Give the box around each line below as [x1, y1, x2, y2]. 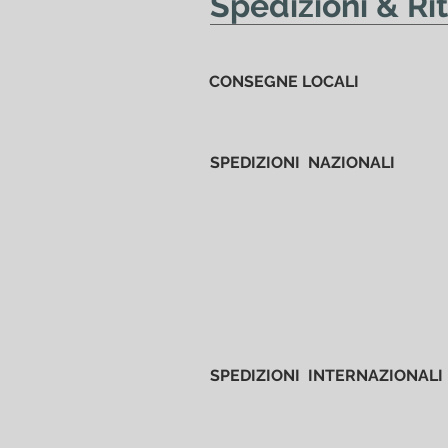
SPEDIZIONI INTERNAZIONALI [210, 365, 443, 385]
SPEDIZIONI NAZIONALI [210, 152, 395, 172]
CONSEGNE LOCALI [209, 71, 359, 91]
